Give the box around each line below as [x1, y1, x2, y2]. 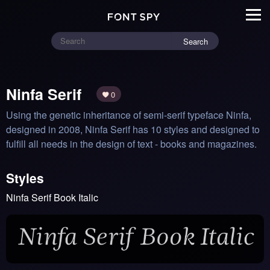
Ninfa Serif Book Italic [6, 190, 98, 204]
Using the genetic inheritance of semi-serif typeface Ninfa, [6, 107, 251, 122]
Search [183, 35, 208, 47]
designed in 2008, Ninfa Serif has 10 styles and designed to [6, 122, 260, 136]
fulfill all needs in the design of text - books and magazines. [6, 136, 257, 151]
